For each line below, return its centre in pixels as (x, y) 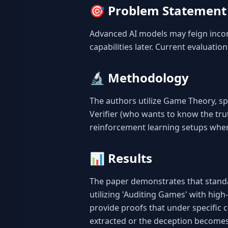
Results (130, 158)
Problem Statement (167, 10)
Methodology (148, 78)
